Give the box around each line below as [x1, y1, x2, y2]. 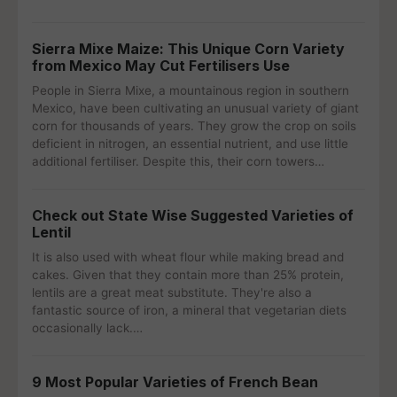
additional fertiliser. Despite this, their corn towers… [32, 154, 324, 168]
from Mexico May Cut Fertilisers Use [32, 57, 290, 74]
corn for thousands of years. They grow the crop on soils [32, 119, 356, 133]
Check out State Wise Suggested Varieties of [32, 206, 354, 224]
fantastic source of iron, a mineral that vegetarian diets [32, 303, 346, 317]
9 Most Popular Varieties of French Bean [32, 373, 318, 391]
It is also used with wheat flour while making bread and [32, 250, 344, 264]
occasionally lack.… [32, 321, 143, 335]
